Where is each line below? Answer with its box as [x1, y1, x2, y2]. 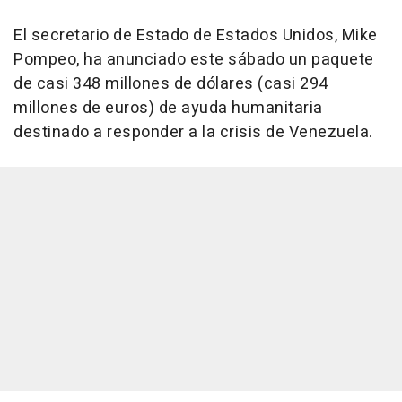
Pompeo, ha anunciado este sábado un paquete [13, 48, 374, 73]
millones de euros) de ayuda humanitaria [13, 96, 323, 121]
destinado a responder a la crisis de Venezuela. [13, 120, 373, 145]
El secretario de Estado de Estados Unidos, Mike [13, 23, 378, 48]
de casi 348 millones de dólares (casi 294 [13, 72, 328, 97]
